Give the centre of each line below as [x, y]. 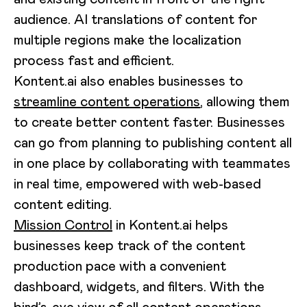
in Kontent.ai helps [170, 224]
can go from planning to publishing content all [153, 142]
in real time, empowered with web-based [137, 183]
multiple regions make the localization [127, 39]
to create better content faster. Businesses [149, 122]
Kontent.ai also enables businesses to [128, 81]
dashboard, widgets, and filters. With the [139, 286]
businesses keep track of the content [130, 245]
